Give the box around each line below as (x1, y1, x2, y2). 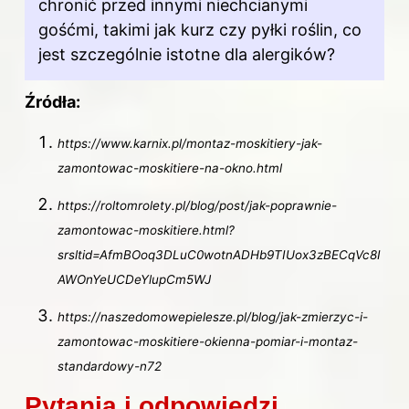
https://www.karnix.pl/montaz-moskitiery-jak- (58, 135, 322, 151)
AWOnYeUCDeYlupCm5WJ (58, 272, 211, 288)
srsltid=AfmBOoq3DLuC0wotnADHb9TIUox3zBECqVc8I (58, 247, 381, 263)
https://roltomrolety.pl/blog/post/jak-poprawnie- (58, 198, 337, 214)
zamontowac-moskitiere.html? (58, 223, 235, 238)
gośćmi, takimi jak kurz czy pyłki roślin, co (38, 19, 362, 39)
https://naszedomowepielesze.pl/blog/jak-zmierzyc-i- (58, 309, 368, 325)
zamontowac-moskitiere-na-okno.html (58, 160, 282, 175)
